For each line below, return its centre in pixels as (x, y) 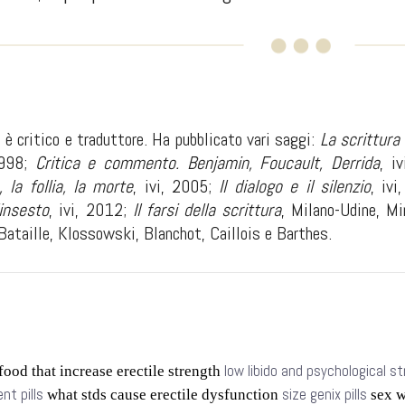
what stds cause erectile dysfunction (163, 395)
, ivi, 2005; (176, 186)
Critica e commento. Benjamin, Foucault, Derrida (207, 163)
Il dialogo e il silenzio (295, 186)
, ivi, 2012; (91, 210)
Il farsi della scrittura (207, 210)
